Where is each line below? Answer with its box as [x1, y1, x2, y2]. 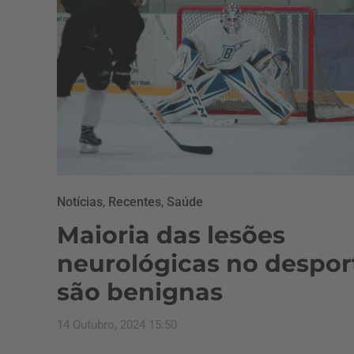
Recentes [108, 194, 161, 209]
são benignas [57, 277, 223, 307]
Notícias [57, 194, 103, 209]
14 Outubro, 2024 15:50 [57, 318, 177, 332]
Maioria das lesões [57, 220, 285, 250]
